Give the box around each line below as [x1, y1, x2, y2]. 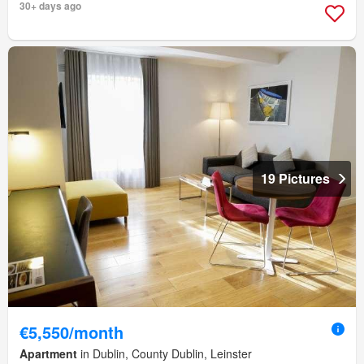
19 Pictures [261, 168, 330, 188]
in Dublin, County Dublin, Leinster [77, 344, 252, 362]
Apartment [19, 344, 77, 362]
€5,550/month [19, 319, 123, 344]
